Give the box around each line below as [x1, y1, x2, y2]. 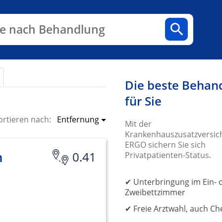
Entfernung [57, 114, 100, 125]
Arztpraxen [88, 15, 131, 27]
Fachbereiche [20, 15, 71, 27]
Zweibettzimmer [125, 187, 185, 198]
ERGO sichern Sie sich [125, 139, 206, 150]
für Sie [125, 93, 162, 109]
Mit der [125, 118, 152, 129]
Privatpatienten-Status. [125, 150, 211, 161]
